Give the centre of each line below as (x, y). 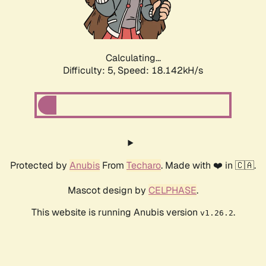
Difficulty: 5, (90, 71)
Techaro (144, 166)
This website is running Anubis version (115, 213)
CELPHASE (172, 191)
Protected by (40, 166)
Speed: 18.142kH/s (160, 71)
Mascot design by (108, 191)
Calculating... (133, 58)
